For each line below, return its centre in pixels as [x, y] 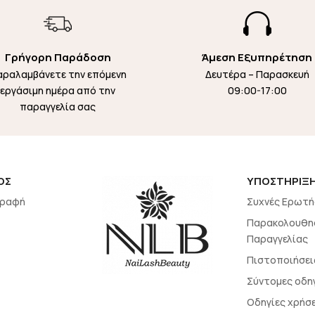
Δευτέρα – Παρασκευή [257, 75]
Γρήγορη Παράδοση [58, 58]
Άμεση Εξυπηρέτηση [257, 58]
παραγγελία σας [58, 107]
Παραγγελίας [277, 239]
